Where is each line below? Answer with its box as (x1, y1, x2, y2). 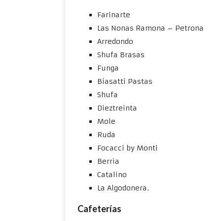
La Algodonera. (97, 184, 149, 192)
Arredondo (97, 37, 133, 46)
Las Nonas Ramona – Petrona (97, 24, 204, 33)
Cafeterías (77, 203, 121, 214)
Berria (97, 157, 122, 166)
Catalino (97, 170, 127, 179)
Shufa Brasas (97, 50, 147, 59)
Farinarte (97, 10, 130, 19)
